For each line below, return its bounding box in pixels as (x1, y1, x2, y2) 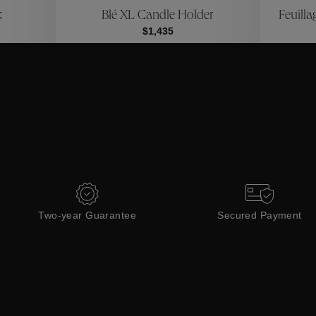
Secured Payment (217, 209, 302, 221)
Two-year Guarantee (38, 209, 136, 221)
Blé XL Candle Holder (102, 8, 214, 23)
